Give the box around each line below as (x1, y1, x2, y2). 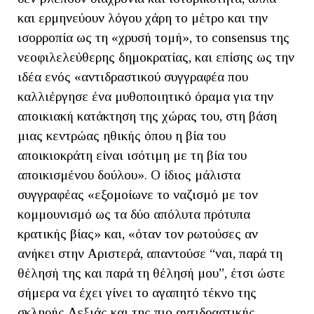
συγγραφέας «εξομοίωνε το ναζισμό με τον (18, 187, 258, 203)
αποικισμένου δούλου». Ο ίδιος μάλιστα (18, 168, 240, 183)
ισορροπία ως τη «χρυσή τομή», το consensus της (18, 30, 289, 46)
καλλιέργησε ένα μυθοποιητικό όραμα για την (18, 89, 273, 104)
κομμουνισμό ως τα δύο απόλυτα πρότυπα (18, 207, 250, 222)
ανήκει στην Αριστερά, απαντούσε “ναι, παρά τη (18, 246, 282, 261)
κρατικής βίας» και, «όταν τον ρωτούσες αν (18, 226, 258, 242)
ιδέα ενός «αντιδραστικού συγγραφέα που (18, 69, 248, 85)
